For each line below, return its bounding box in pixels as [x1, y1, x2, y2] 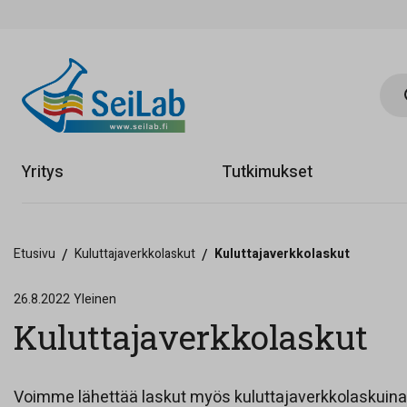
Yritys [22, 160, 64, 185]
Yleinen [74, 290, 116, 309]
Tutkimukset [221, 160, 313, 185]
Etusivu [14, 244, 55, 263]
